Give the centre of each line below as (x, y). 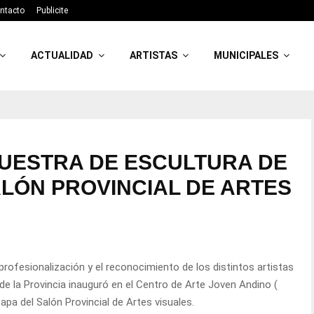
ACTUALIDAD (62, 55)
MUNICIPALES (246, 55)
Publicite (52, 11)
